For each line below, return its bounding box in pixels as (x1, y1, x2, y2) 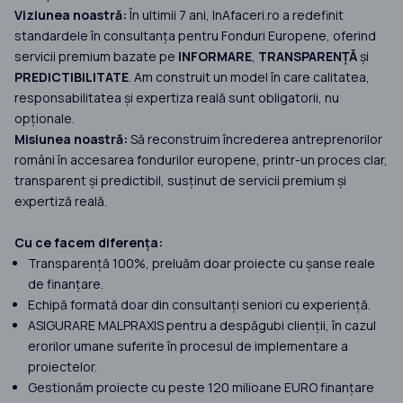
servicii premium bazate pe (14, 48, 178, 66)
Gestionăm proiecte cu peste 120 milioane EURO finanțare (28, 379, 374, 397)
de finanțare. (28, 275, 103, 293)
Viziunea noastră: (14, 6, 127, 24)
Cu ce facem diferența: (14, 234, 163, 252)
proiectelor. (28, 358, 97, 376)
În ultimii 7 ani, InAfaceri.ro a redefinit (127, 6, 344, 24)
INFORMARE (178, 48, 252, 66)
